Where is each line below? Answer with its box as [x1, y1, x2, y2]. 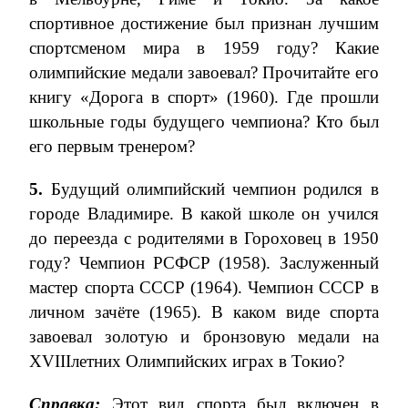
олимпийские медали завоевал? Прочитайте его [29, 63, 379, 82]
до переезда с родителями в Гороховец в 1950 [29, 229, 379, 248]
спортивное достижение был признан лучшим [29, 14, 379, 33]
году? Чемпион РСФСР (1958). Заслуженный [29, 253, 379, 272]
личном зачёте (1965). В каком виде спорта [29, 302, 379, 321]
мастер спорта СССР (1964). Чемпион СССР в [29, 278, 379, 297]
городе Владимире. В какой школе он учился [29, 204, 379, 223]
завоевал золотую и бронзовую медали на [29, 327, 379, 346]
